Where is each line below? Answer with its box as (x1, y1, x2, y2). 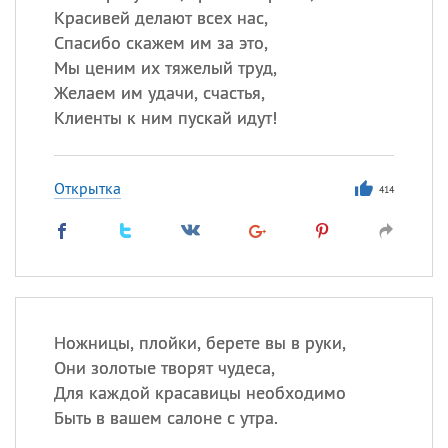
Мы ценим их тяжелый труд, (53, 56, 277, 79)
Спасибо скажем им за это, (53, 31, 268, 54)
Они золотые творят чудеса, (53, 356, 275, 379)
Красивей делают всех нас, (53, 6, 268, 29)
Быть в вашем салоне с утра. (53, 406, 278, 429)
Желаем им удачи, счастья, (53, 81, 265, 104)
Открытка (53, 178, 121, 198)
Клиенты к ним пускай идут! (53, 106, 277, 129)
